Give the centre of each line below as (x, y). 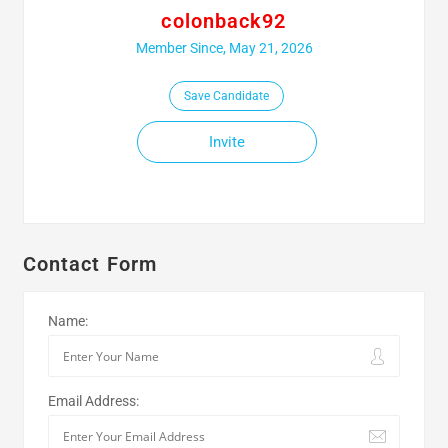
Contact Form (90, 264)
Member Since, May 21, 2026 (224, 48)
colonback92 (224, 21)
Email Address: (93, 401)
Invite (226, 142)
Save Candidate (226, 96)
